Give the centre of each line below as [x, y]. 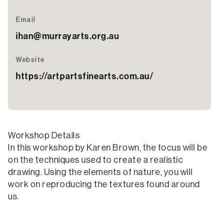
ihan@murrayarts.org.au [67, 36]
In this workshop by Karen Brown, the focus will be [108, 148]
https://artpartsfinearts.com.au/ [84, 76]
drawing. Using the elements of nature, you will [100, 172]
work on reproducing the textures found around [104, 184]
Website [30, 60]
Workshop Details [44, 135]
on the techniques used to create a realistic [95, 160]
